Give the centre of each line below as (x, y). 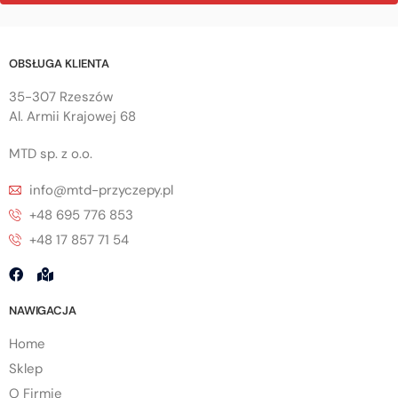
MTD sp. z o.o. (51, 153)
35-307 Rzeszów (61, 97)
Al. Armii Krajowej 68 (72, 117)
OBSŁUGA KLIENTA (60, 64)
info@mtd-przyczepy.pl (101, 191)
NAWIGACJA (43, 311)
